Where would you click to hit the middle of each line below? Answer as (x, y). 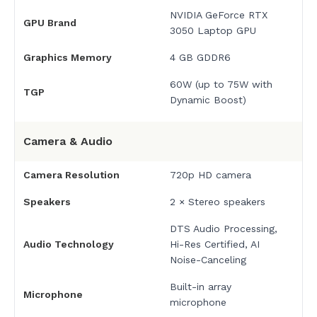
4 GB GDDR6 (200, 58)
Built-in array (200, 287)
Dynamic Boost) (208, 100)
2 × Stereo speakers (217, 202)
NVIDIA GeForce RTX (218, 15)
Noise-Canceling (208, 260)
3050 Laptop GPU (213, 31)
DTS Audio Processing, (223, 229)
